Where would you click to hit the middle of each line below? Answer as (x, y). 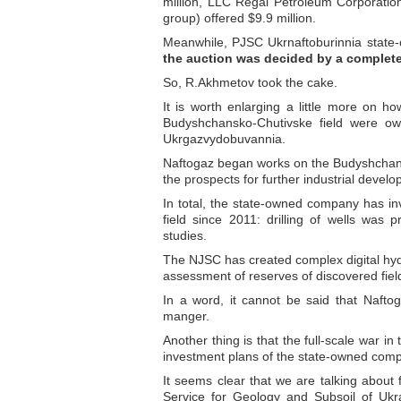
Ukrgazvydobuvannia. (224, 139)
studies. (185, 235)
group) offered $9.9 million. (239, 18)
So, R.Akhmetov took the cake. (250, 82)
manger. (186, 316)
